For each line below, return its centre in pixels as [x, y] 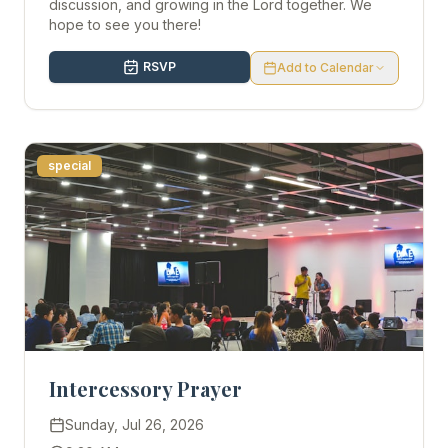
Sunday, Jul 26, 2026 [134, 424]
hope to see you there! [125, 24]
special [69, 165]
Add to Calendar [325, 67]
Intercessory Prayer [145, 388]
